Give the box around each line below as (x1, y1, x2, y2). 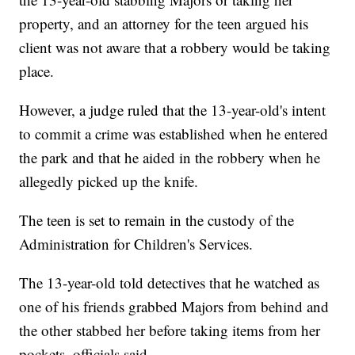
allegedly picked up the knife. (19, 171, 199, 192)
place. (19, 61, 55, 82)
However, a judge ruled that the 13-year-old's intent (19, 100, 326, 120)
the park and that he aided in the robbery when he (19, 147, 321, 168)
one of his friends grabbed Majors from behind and (19, 296, 330, 317)
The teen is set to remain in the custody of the (19, 210, 295, 231)
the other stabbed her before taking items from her (19, 320, 321, 341)
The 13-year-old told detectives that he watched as (19, 273, 320, 293)
